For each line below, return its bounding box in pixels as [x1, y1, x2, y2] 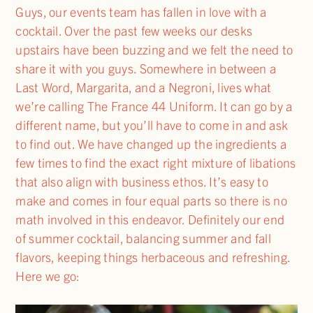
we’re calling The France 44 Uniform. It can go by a [15, 97, 293, 114]
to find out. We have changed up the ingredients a [15, 135, 287, 152]
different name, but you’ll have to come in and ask [15, 116, 289, 133]
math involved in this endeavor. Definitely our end [15, 210, 285, 227]
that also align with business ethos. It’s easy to [15, 173, 269, 189]
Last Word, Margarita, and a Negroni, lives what [15, 78, 272, 95]
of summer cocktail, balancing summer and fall [15, 229, 271, 246]
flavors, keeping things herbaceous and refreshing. [15, 248, 291, 265]
